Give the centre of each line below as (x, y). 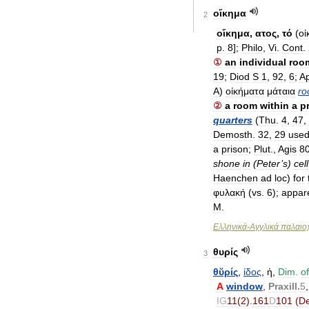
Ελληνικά (230, 227)
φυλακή (229, 192)
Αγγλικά (264, 227)
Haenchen (236, 178)
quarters (233, 120)
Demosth (233, 134)
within (275, 106)
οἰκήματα (245, 91)
